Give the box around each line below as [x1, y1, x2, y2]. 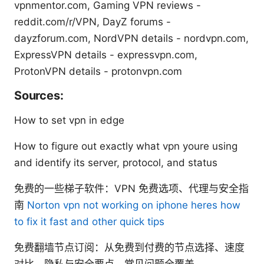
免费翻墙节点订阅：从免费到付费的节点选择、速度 [14, 241, 245, 253]
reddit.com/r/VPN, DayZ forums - [14, 15, 171, 28]
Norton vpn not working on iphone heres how [27, 199, 240, 211]
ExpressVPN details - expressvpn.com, [14, 48, 197, 61]
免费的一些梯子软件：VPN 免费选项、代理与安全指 [14, 182, 249, 194]
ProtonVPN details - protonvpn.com [14, 65, 182, 77]
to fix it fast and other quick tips [14, 215, 164, 227]
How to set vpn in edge [14, 114, 124, 126]
